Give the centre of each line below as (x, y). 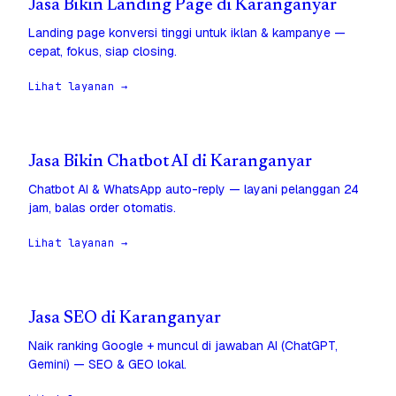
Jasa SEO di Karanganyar (125, 319)
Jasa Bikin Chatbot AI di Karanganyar (170, 163)
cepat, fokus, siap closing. (103, 52)
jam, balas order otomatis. (102, 208)
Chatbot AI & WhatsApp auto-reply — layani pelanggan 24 (194, 190)
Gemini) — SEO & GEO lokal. (107, 365)
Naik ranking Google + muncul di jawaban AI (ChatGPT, (183, 346)
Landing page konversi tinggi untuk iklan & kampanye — (187, 33)
